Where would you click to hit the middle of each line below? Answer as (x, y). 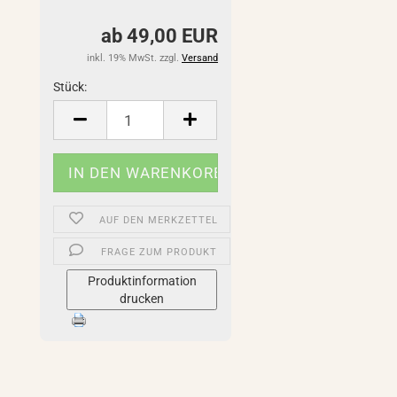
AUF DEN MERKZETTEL (159, 220)
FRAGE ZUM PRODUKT (159, 252)
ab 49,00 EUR (159, 36)
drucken (142, 299)
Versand (199, 58)
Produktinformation (142, 281)
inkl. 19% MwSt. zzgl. (134, 58)
